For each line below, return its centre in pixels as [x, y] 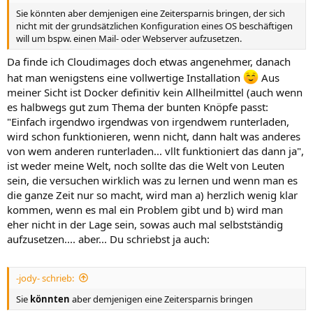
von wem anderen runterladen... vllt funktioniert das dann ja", [155, 151]
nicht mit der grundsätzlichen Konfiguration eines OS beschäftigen [154, 26]
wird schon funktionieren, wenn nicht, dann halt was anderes [154, 136]
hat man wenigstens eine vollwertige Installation [125, 78]
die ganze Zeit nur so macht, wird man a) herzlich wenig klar [152, 195]
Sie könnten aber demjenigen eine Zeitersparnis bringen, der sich [151, 13]
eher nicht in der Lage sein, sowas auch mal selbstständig [145, 224]
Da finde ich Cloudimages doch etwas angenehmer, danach [149, 61]
